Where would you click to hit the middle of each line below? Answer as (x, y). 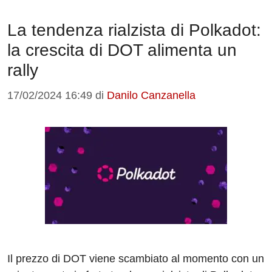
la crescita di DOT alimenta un (122, 50)
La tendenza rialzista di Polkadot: (134, 30)
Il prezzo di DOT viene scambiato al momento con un (136, 259)
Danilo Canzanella (151, 96)
